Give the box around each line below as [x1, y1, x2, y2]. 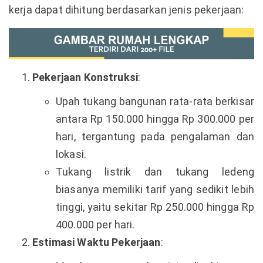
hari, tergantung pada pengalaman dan [56, 130, 254, 143]
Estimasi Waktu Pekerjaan [32, 235, 161, 248]
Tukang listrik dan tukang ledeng [56, 165, 254, 178]
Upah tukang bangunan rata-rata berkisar [56, 95, 254, 107]
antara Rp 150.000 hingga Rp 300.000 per [56, 112, 254, 125]
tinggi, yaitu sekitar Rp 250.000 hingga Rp [56, 200, 254, 213]
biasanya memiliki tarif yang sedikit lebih [56, 183, 254, 195]
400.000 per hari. [56, 218, 135, 231]
